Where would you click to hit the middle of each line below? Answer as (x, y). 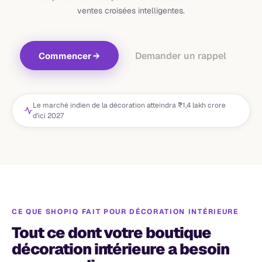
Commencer (65, 56)
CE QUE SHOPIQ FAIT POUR (69, 212)
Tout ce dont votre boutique (111, 233)
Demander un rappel (180, 56)
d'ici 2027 (48, 116)
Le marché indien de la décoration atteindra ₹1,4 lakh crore (129, 105)
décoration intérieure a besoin (120, 249)
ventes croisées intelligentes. (131, 11)
